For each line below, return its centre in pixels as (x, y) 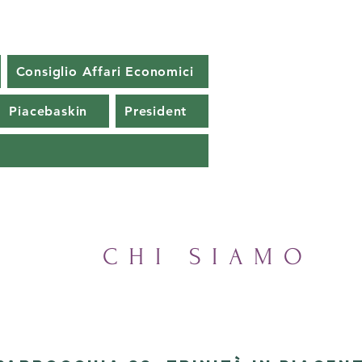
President (156, 111)
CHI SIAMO (208, 257)
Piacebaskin (48, 111)
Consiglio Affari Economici (105, 72)
